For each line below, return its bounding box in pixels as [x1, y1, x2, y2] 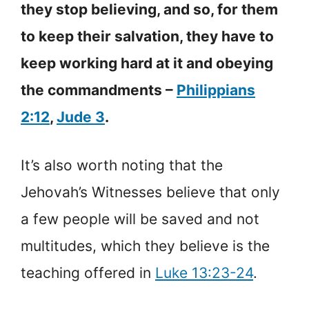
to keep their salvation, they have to [21, 27, 274, 45]
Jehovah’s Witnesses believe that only [21, 183, 280, 201]
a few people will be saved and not [21, 210, 259, 228]
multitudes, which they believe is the [21, 237, 270, 255]
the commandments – [21, 81, 177, 99]
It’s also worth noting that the [21, 157, 223, 175]
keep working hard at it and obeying [21, 54, 273, 72]
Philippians [177, 81, 255, 99]
